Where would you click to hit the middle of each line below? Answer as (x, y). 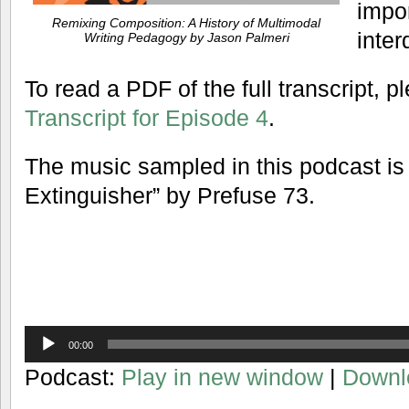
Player (42, 355)
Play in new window (222, 377)
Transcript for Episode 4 (147, 118)
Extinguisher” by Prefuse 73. (170, 195)
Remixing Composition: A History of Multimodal (186, 23)
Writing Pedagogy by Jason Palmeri (186, 38)
